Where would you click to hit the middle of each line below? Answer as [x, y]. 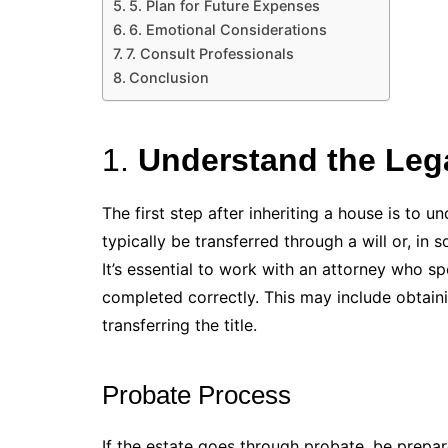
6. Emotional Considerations [227, 29]
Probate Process [196, 394]
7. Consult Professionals [209, 53]
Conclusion [168, 77]
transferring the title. [179, 324]
